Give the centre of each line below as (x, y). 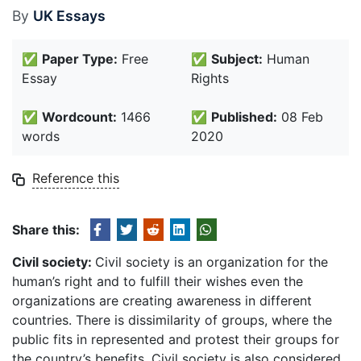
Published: (244, 117)
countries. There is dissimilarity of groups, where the (172, 320)
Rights (210, 78)
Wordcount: (79, 117)
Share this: (46, 230)
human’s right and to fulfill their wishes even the (158, 281)
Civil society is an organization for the (212, 262)
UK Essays (69, 16)
